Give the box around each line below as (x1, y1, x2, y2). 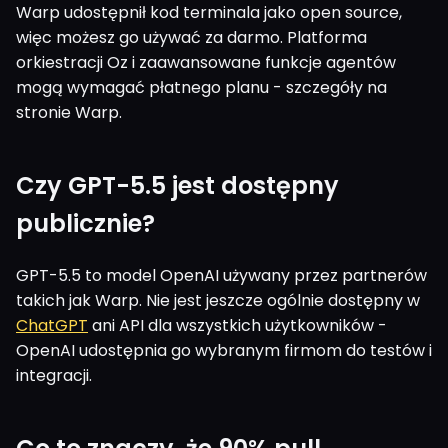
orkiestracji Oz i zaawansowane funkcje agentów (16, 50, 396, 74)
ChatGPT (16, 313, 88, 337)
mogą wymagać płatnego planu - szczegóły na (16, 75, 387, 99)
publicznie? (16, 206, 155, 240)
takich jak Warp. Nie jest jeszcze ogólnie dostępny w (16, 288, 420, 312)
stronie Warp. (16, 100, 122, 124)
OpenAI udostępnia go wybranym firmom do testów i (16, 338, 432, 362)
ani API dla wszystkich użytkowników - (88, 313, 387, 337)
